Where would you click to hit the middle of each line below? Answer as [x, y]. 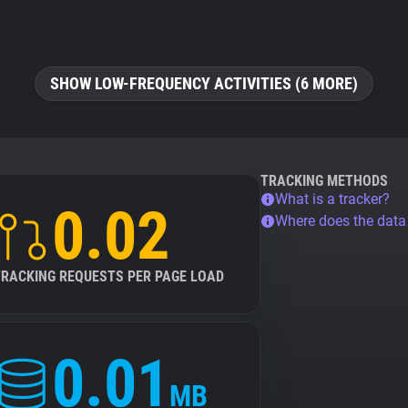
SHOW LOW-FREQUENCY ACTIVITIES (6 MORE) [204, 83]
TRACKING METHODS [324, 181]
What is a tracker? [332, 199]
